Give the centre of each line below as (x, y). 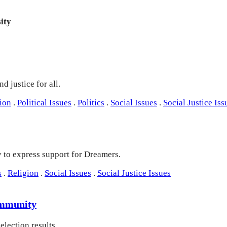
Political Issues (44, 102)
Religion (23, 173)
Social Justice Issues (134, 173)
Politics (91, 102)
